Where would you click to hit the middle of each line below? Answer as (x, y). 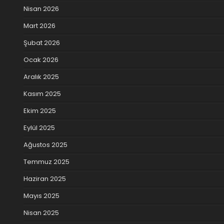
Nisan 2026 (41, 8)
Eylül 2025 (39, 127)
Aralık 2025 (41, 76)
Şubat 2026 (42, 42)
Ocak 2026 (41, 59)
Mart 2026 (39, 25)
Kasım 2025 (42, 93)
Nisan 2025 (41, 212)
